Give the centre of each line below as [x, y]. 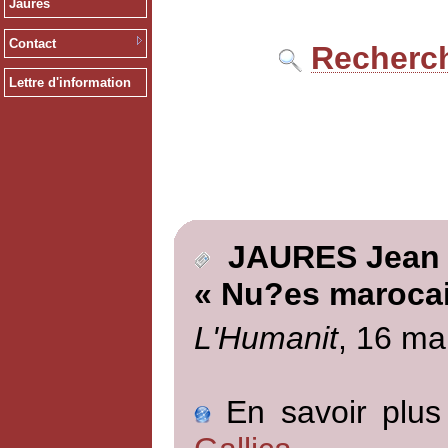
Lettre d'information [69, 83]
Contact [32, 43]
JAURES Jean [324, 257]
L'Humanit [265, 337]
